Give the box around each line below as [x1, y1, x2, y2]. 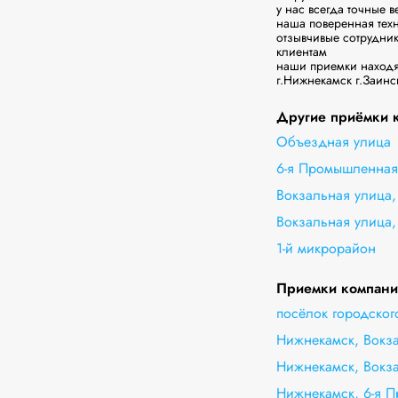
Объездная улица [275, 131, 391, 152]
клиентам [275, 43, 327, 60]
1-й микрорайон [275, 238, 376, 259]
